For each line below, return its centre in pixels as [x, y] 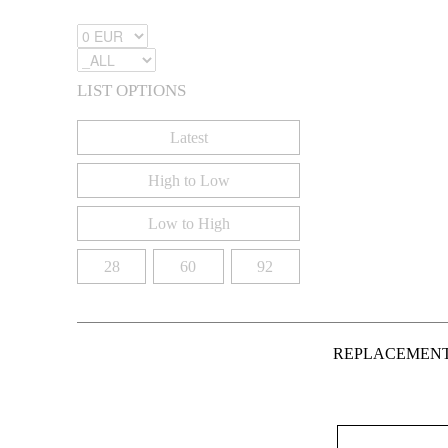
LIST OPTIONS [131, 90]
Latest [188, 137]
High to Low [188, 180]
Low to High [188, 223]
